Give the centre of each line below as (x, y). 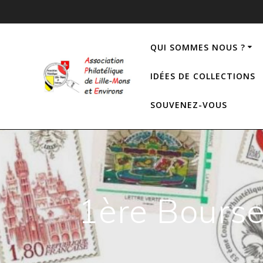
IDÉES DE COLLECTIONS (203, 76)
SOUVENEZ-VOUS (188, 104)
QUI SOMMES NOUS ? (198, 47)
